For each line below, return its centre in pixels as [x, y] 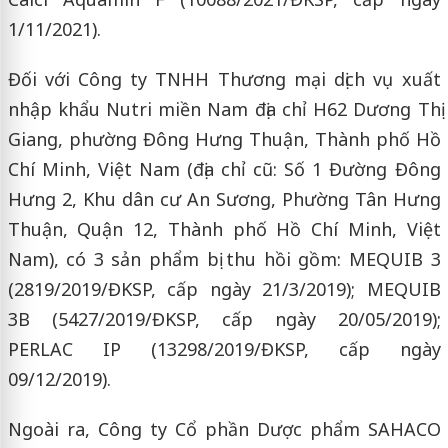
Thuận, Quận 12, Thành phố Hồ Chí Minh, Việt [224, 229]
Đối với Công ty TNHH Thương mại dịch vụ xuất [224, 79]
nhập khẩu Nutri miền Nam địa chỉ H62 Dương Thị [224, 109]
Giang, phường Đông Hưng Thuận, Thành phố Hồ [224, 139]
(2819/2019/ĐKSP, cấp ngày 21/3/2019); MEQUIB [224, 289]
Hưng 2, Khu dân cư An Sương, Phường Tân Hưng [224, 199]
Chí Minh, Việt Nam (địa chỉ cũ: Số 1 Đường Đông [224, 169]
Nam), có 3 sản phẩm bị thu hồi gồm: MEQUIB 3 [224, 259]
